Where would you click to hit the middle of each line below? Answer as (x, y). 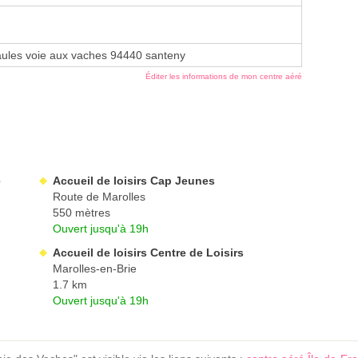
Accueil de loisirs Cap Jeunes (134, 181)
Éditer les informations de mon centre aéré (224, 77)
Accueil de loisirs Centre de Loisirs (148, 253)
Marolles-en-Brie (95, 269)
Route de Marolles (99, 197)
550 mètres (82, 213)
